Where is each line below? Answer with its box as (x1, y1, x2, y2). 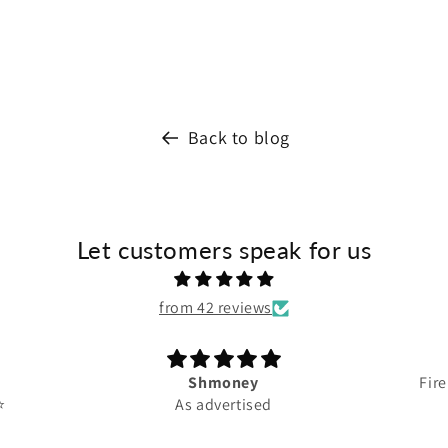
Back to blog (187, 126, 291, 150)
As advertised (175, 394, 272, 416)
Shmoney (188, 372, 259, 394)
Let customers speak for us (76, 235, 372, 265)
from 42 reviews (159, 297, 272, 319)
